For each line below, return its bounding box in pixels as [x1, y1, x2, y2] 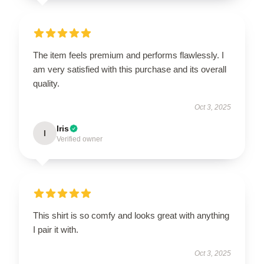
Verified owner [57, 134, 103, 143]
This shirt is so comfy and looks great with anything [33, 210, 229, 220]
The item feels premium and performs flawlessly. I [33, 49, 224, 60]
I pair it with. [33, 224, 78, 235]
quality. [33, 78, 60, 88]
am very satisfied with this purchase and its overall [33, 64, 226, 74]
